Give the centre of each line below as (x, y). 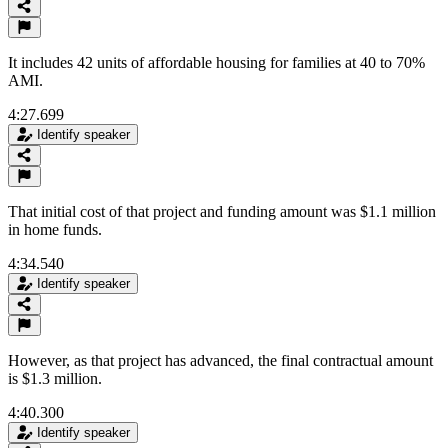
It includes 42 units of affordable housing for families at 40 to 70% (216, 62)
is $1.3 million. (55, 378)
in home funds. (55, 229)
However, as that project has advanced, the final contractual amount (220, 360)
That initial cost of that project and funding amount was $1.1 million (222, 211)
